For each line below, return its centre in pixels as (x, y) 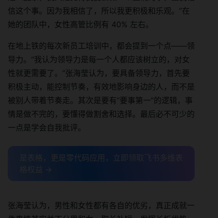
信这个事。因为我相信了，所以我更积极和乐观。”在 (99, 10)
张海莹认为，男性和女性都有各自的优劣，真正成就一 (101, 205)
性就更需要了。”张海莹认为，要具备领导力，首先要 (99, 73)
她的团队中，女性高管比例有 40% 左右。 (81, 24)
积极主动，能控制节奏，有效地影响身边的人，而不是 (101, 86)
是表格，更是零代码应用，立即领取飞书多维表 (101, 157)
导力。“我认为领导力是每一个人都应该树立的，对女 (99, 59)
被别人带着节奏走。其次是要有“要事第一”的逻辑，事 (100, 100)
